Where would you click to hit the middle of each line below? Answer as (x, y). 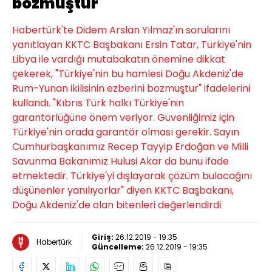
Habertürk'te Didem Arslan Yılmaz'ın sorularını (121, 30)
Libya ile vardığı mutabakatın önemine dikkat (119, 59)
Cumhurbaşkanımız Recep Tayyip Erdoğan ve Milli (130, 147)
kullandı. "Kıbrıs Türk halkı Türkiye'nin (98, 103)
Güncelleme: (119, 247)
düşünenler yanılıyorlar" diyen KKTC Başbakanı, (123, 190)
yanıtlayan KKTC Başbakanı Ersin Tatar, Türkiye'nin (132, 45)
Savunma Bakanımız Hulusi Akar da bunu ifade (121, 161)
